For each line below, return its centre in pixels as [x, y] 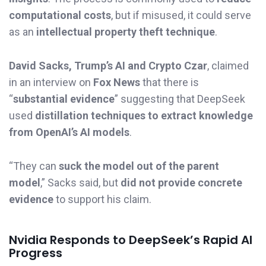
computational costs [60, 15]
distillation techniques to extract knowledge [144, 115]
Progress [36, 253]
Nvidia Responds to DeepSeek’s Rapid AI [131, 240]
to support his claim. [102, 199]
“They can [34, 166]
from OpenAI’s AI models [69, 132]
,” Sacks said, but [80, 182]
